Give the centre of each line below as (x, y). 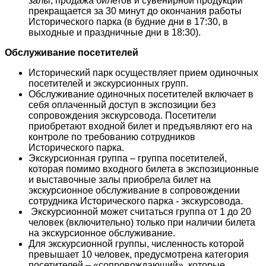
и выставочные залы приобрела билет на (120, 179)
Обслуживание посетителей (72, 52)
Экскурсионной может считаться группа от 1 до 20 (140, 211)
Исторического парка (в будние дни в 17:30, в (128, 21)
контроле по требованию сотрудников (112, 137)
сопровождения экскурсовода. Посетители (122, 115)
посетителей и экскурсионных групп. (108, 83)
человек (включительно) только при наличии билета (142, 222)
